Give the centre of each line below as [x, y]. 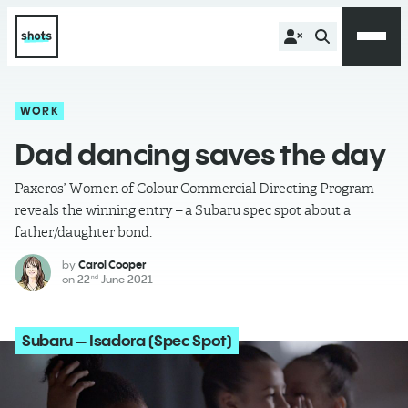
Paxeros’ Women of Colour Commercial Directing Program [194, 189]
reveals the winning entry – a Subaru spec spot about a [183, 210]
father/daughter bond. [83, 232]
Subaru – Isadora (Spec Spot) [127, 341]
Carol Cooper [112, 265]
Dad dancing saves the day [200, 154]
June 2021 [126, 279]
